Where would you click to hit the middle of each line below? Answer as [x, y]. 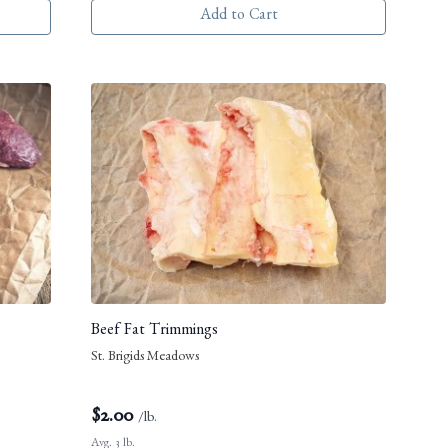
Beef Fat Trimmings [154, 331]
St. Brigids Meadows [145, 357]
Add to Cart [238, 16]
